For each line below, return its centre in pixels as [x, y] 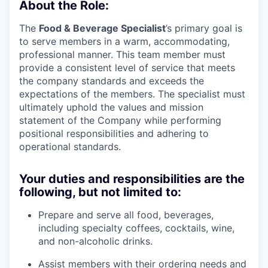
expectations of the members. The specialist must [132, 94]
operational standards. [70, 147]
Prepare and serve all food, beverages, [126, 215]
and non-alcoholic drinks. [95, 241]
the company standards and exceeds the [112, 81]
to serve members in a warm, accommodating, [124, 42]
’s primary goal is [204, 28]
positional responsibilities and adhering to [114, 134]
